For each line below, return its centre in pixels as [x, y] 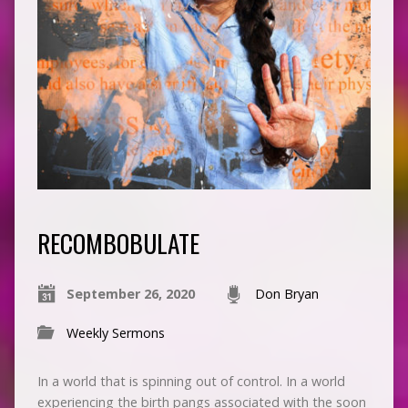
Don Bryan [286, 293]
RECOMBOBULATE [118, 242]
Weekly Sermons [115, 332]
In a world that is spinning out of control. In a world [191, 381]
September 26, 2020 [130, 293]
